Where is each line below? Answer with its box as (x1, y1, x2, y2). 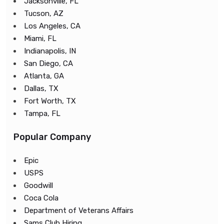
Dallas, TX (24, 84, 58, 93)
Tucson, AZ (24, 9, 63, 18)
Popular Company (13, 131, 91, 142)
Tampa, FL (24, 109, 60, 118)
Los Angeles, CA (24, 21, 80, 30)
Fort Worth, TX (24, 96, 76, 105)
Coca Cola (24, 193, 58, 202)
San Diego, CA (24, 59, 73, 68)
